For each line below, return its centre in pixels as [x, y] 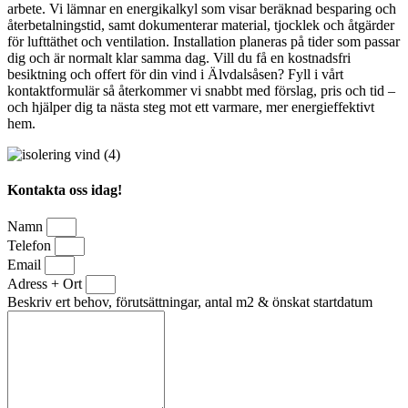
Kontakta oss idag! [65, 189]
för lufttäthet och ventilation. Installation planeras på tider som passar [204, 41]
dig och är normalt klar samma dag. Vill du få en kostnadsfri [179, 57]
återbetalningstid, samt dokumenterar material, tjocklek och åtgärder [201, 25]
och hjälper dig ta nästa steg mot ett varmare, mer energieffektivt [191, 107]
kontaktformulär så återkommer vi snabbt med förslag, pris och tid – [201, 90]
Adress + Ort [46, 284]
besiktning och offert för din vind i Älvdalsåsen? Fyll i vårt [175, 74]
